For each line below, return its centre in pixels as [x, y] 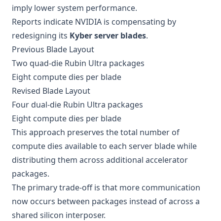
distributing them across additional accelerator [100, 160]
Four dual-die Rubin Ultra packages [77, 105]
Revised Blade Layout [51, 91]
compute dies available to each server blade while [104, 146]
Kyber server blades [108, 36]
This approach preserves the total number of [96, 132]
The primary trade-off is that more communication [106, 187]
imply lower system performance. [74, 8]
